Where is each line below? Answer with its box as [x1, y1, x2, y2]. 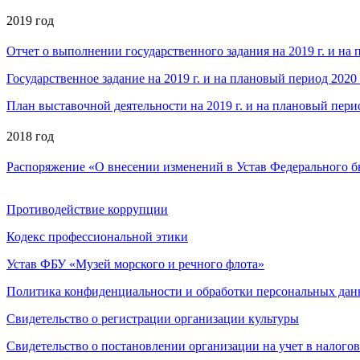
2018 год [6, 129, 54, 143]
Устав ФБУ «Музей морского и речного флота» [6, 256, 264, 271]
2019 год [6, 13, 54, 27]
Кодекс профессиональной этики [6, 229, 188, 243]
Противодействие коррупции [6, 202, 168, 216]
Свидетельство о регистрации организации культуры [6, 311, 299, 325]
